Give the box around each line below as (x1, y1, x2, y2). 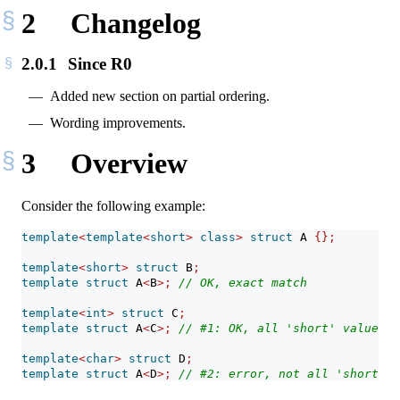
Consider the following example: (21, 198, 205, 214)
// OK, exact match (179, 276, 307, 290)
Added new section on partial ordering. (50, 87, 270, 104)
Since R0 (62, 54, 132, 74)
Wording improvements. (50, 115, 186, 131)
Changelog (62, 6, 201, 39)
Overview (62, 146, 187, 179)
